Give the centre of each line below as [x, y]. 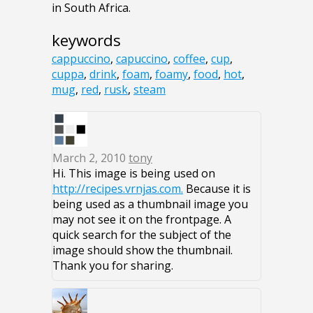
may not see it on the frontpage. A [142, 220]
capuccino [142, 59]
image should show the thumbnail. [143, 250]
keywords [86, 41]
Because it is [217, 189]
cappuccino [81, 59]
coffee [189, 59]
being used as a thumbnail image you [150, 204]
